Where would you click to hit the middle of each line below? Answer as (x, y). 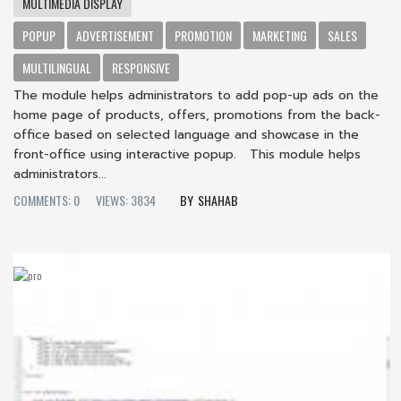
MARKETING (280, 35)
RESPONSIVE (141, 67)
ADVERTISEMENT (115, 35)
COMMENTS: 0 (47, 200)
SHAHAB (218, 200)
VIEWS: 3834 (126, 200)
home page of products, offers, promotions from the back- (197, 115)
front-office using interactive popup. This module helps (187, 154)
